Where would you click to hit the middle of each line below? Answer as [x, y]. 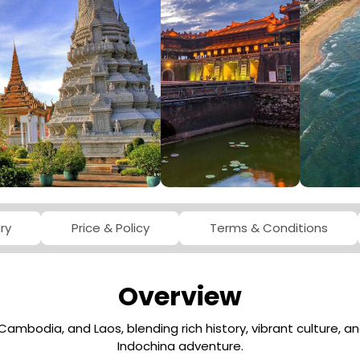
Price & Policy [110, 228]
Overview [180, 297]
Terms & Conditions [268, 228]
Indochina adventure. [180, 346]
